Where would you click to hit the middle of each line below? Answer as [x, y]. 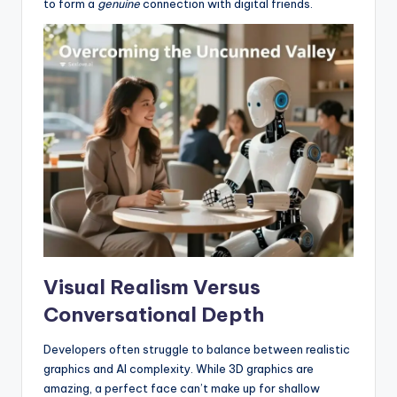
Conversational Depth [154, 314]
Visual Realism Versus [152, 287]
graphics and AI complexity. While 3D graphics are [179, 368]
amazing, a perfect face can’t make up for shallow [182, 388]
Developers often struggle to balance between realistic [197, 349]
